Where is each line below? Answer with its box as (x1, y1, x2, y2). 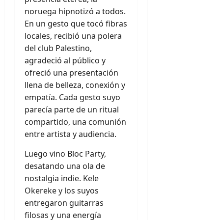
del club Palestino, (25, 43, 92, 54)
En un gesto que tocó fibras (25, 18, 127, 29)
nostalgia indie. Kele (25, 173, 99, 184)
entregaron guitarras (25, 197, 104, 208)
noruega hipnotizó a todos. (25, 6, 126, 17)
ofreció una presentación (25, 67, 118, 78)
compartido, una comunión (25, 116, 126, 127)
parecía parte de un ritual (25, 104, 119, 115)
